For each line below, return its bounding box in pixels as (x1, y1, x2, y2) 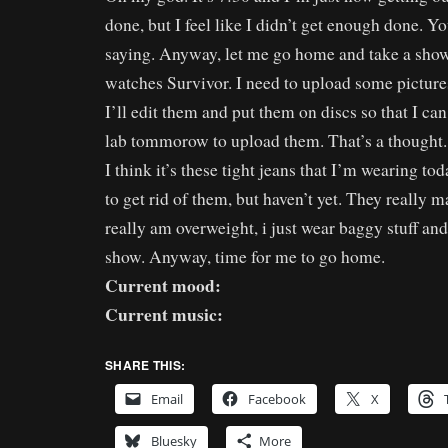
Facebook (248, 389, 306, 408)
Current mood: (105, 272, 221, 299)
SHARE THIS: (105, 355, 186, 374)
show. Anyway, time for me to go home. (105, 245, 385, 269)
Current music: (105, 301, 223, 328)
